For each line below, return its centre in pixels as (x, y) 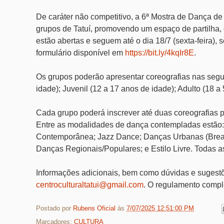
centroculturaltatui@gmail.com (90, 184)
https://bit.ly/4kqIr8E (159, 52)
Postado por (54, 208)
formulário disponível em (80, 52)
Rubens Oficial (95, 208)
